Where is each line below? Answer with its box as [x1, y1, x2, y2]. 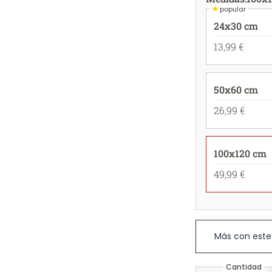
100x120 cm [214, 147, 267, 160]
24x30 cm [214, 19, 258, 32]
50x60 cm [214, 83, 258, 96]
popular [220, 4, 246, 14]
